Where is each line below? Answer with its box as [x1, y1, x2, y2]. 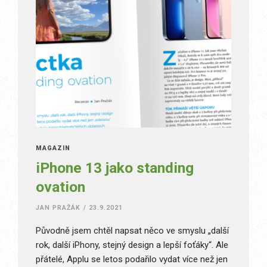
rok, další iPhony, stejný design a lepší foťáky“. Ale [36, 240, 228, 251]
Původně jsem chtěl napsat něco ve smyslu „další [36, 225, 229, 237]
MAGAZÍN [36, 144, 71, 153]
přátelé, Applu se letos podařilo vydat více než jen [36, 254, 228, 265]
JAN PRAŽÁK [36, 204, 81, 212]
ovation [36, 178, 85, 196]
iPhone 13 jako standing [36, 159, 194, 177]
